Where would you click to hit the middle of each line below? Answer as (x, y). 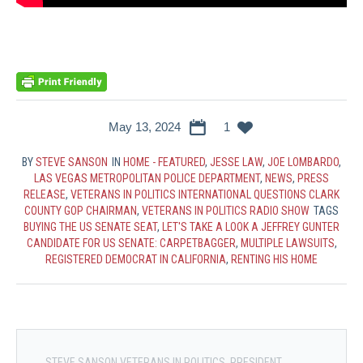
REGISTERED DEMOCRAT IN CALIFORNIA (136, 259)
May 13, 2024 (144, 126)
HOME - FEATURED (164, 162)
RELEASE (45, 194)
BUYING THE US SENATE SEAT (90, 226)
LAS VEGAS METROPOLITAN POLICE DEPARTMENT (147, 178)
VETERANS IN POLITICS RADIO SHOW (226, 210)
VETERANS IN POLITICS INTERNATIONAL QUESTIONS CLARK (205, 194)
